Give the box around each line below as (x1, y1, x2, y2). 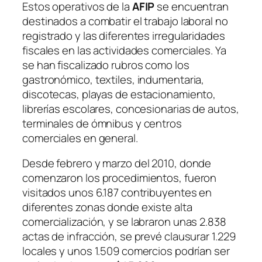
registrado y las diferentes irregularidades (22, 27, 225, 43)
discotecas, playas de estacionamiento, (22, 86, 216, 102)
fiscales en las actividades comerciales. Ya (22, 42, 226, 58)
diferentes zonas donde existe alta (22, 199, 192, 215)
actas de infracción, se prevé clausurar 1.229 (22, 229, 236, 244)
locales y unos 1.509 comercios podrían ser (22, 243, 230, 258)
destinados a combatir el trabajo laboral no (22, 13, 228, 29)
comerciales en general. (22, 130, 138, 146)
